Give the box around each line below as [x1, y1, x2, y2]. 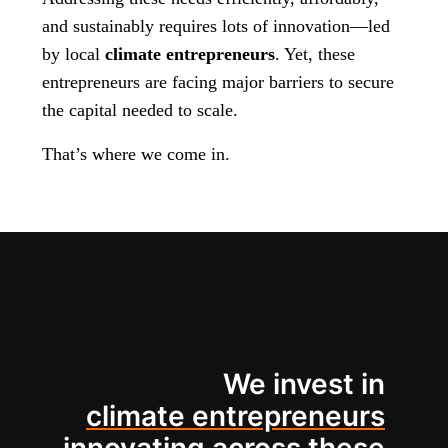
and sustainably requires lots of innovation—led [42, 16, 390, 37]
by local [42, 44, 105, 65]
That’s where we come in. [42, 144, 230, 165]
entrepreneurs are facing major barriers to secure [42, 72, 394, 93]
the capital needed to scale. [42, 100, 238, 121]
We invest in [223, 367, 385, 402]
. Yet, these [275, 44, 355, 65]
